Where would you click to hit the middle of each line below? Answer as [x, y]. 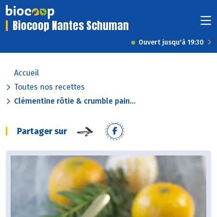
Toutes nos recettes [49, 87]
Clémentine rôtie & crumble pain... [75, 101]
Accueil [26, 73]
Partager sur [42, 132]
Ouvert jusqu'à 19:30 [171, 43]
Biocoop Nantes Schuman [71, 26]
